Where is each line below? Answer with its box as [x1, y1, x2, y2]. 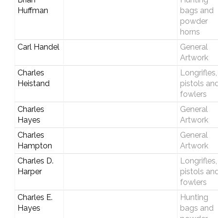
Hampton [17, 141, 52, 150]
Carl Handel [17, 42, 59, 52]
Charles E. [17, 192, 53, 202]
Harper [17, 166, 42, 176]
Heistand [17, 78, 50, 88]
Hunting [180, 192, 208, 202]
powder [180, 16, 208, 26]
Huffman [17, 5, 48, 15]
